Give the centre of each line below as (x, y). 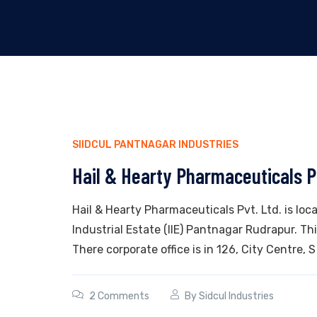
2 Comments (119, 296)
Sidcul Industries (236, 296)
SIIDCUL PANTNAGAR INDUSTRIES (155, 145)
